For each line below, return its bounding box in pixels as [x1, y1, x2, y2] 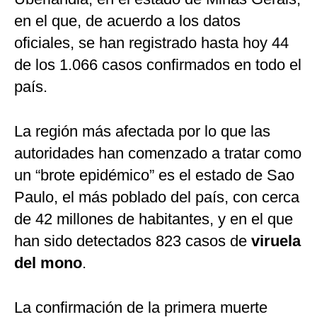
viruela [247, 232, 301, 250]
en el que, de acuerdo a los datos [14, 12, 241, 30]
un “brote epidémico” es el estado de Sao [14, 166, 294, 185]
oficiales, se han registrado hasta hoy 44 [14, 34, 289, 52]
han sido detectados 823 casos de [14, 232, 247, 250]
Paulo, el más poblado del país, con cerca [14, 188, 299, 207]
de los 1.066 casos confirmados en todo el [14, 56, 301, 74]
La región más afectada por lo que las [14, 122, 270, 141]
